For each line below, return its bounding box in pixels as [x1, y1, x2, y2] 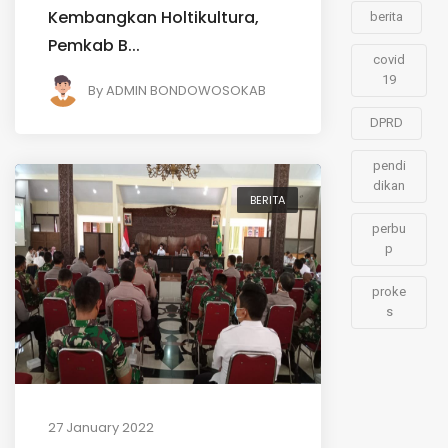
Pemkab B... [48, 33, 140, 57]
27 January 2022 [48, 417, 154, 437]
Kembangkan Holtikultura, [48, 5, 259, 29]
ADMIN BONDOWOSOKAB [106, 80, 266, 100]
